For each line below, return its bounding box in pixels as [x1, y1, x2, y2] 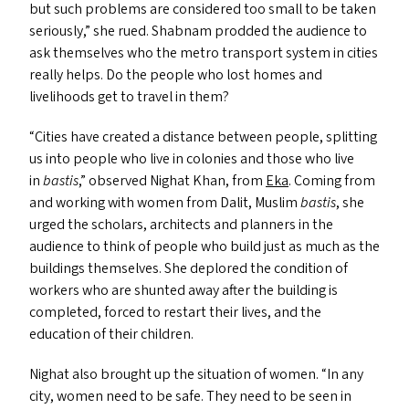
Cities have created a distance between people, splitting [35, 127, 377, 147]
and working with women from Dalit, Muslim [29, 193, 300, 213]
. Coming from [288, 171, 375, 191]
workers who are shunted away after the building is [29, 280, 338, 300]
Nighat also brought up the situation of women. [29, 364, 321, 384]
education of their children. [29, 324, 196, 344]
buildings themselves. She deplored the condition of [29, 258, 348, 278]
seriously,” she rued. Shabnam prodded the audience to [29, 21, 367, 41]
